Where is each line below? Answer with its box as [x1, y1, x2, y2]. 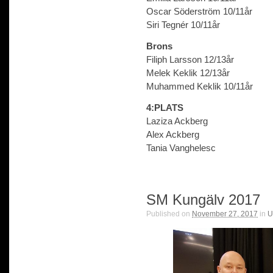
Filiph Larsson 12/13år [146, 54, 234, 65]
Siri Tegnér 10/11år [146, 19, 220, 30]
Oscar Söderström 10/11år [146, 5, 252, 16]
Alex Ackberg [146, 129, 199, 140]
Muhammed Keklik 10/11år [146, 80, 253, 91]
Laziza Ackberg [146, 115, 208, 126]
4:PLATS [146, 102, 183, 113]
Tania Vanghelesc [146, 142, 216, 153]
